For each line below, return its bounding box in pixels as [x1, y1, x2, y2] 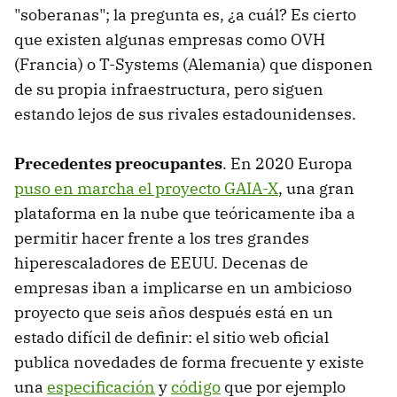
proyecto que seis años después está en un [14, 301, 333, 323]
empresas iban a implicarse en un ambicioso [14, 276, 352, 298]
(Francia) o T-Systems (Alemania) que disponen [14, 53, 373, 74]
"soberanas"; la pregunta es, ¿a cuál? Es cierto [14, 4, 356, 25]
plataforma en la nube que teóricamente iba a [14, 202, 355, 223]
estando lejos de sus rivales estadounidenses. [14, 103, 356, 124]
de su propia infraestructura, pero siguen [14, 78, 323, 99]
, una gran [278, 177, 354, 198]
